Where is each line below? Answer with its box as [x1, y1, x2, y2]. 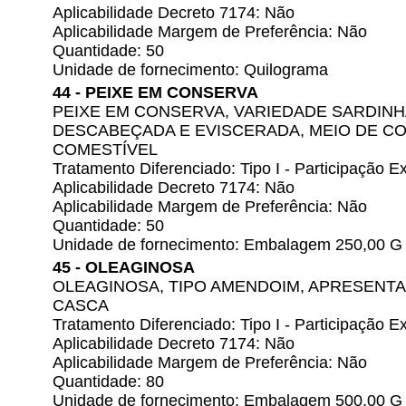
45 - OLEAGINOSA [53, 258, 195, 276]
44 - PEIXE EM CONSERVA [53, 83, 258, 101]
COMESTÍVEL [53, 140, 158, 159]
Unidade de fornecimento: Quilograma [53, 61, 328, 79]
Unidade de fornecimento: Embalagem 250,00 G [53, 236, 402, 254]
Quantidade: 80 [53, 372, 164, 391]
